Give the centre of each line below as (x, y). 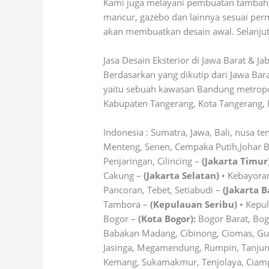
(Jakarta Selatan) (182, 176)
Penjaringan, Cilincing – (153, 161)
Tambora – (127, 204)
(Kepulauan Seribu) (194, 204)
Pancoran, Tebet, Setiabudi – (163, 190)
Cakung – (124, 176)
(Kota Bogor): (167, 219)
